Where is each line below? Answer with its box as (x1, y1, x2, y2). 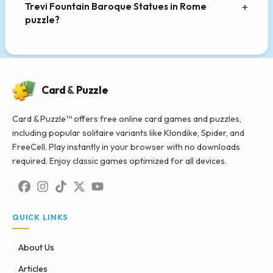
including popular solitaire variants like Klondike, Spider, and (12, 127, 244, 139)
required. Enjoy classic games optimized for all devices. (12, 155, 227, 167)
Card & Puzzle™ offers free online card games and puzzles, (12, 113, 241, 125)
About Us (18, 242, 54, 253)
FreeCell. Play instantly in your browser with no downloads (12, 141, 240, 153)
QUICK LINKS (12, 212, 68, 222)
